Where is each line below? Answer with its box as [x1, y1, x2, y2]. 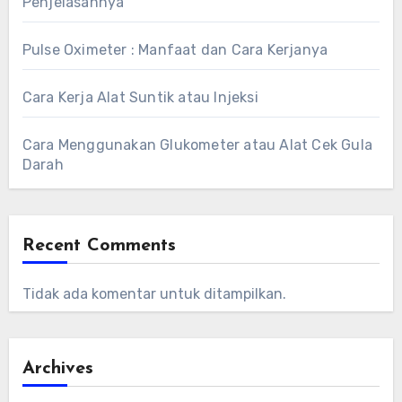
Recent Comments [22, 237, 176, 256]
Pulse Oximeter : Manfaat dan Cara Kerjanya [22, 41, 328, 59]
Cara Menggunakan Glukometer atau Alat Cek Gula [22, 136, 372, 154]
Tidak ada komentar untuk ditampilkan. [22, 285, 286, 303]
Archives [22, 360, 93, 379]
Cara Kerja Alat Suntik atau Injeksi [22, 89, 258, 107]
